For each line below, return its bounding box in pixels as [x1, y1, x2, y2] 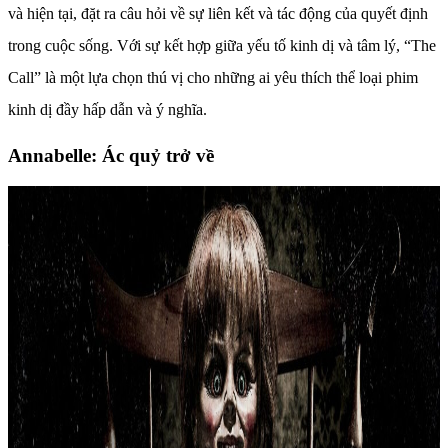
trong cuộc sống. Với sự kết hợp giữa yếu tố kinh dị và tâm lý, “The [8, 37, 436, 55]
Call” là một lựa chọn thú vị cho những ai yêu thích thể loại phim [8, 69, 418, 87]
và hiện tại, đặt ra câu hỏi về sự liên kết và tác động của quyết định [8, 5, 428, 23]
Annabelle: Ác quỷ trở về [8, 144, 214, 166]
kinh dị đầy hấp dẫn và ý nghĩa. [8, 101, 207, 119]
